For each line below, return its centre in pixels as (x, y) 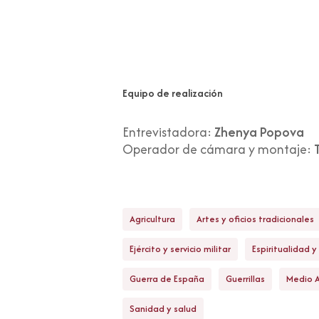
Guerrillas (245, 279)
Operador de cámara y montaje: (219, 150)
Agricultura (152, 219)
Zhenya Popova (260, 132)
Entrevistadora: (169, 132)
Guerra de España (167, 279)
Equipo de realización (173, 93)
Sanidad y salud (163, 309)
